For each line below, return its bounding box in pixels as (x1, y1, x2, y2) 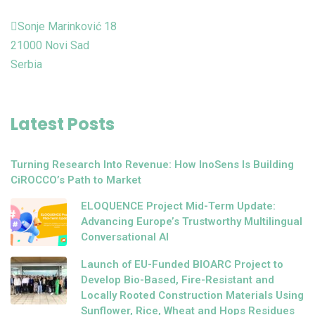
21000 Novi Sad (11, 38, 89, 52)
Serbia (11, 57, 42, 71)
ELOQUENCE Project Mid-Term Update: (81, 199, 276, 212)
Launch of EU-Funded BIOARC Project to (81, 257, 283, 271)
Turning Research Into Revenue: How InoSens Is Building (11, 157, 294, 171)
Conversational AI (81, 230, 169, 243)
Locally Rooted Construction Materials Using (81, 288, 304, 302)
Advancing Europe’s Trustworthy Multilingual (81, 214, 302, 228)
